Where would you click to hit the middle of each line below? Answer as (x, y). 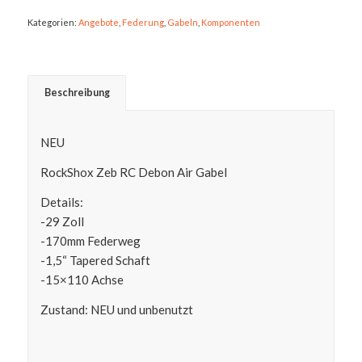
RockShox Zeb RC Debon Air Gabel (133, 172)
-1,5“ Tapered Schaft (95, 260)
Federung (143, 22)
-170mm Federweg (90, 240)
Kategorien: (53, 22)
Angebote (98, 22)
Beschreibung (77, 92)
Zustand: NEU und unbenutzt (116, 309)
